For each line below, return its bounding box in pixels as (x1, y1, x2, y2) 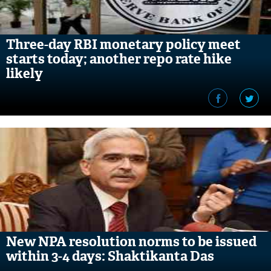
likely (6, 65, 43, 82)
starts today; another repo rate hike (6, 50, 232, 68)
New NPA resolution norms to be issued (6, 233, 256, 250)
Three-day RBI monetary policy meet (6, 36, 241, 53)
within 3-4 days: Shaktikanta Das (6, 247, 214, 265)
